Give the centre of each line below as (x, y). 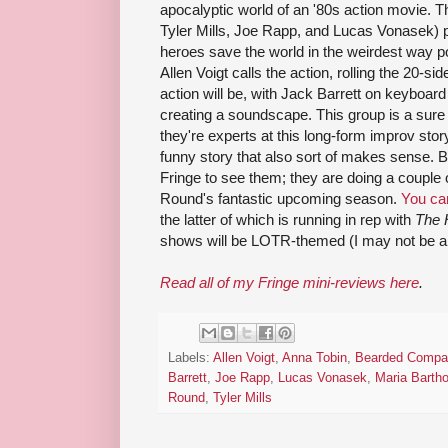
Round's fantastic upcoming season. (280, 198)
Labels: (190, 358)
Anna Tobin (314, 358)
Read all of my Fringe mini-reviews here (289, 282)
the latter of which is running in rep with (287, 219)
